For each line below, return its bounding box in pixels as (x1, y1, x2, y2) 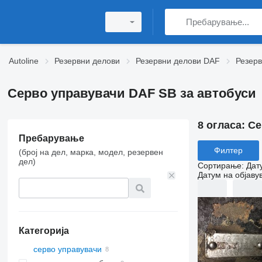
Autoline (9, 56, 39, 65)
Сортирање (197, 160, 242, 170)
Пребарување (18, 133, 84, 143)
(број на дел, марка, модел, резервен (18, 147, 163, 157)
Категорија (18, 226, 69, 236)
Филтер (213, 146, 243, 156)
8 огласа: (197, 119, 248, 131)
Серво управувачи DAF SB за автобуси (7, 86, 256, 101)
